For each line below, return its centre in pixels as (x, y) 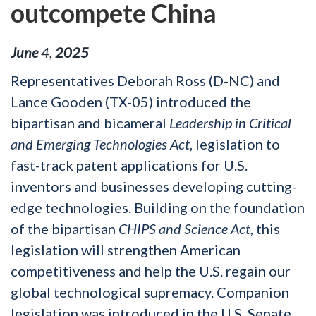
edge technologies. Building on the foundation (158, 207)
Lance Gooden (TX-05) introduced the (131, 101)
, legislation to (235, 144)
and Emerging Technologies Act (100, 144)
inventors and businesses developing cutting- (154, 186)
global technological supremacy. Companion (150, 292)
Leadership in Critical (230, 122)
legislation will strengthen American (126, 249)
